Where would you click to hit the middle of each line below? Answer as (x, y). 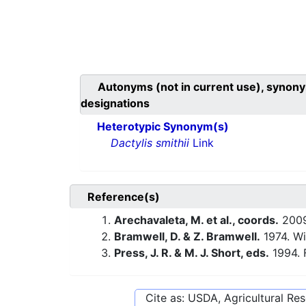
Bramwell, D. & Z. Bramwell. (187, 237)
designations (115, 103)
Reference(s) (124, 197)
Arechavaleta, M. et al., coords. (196, 220)
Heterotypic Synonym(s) (163, 127)
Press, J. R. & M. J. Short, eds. (192, 253)
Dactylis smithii (150, 143)
